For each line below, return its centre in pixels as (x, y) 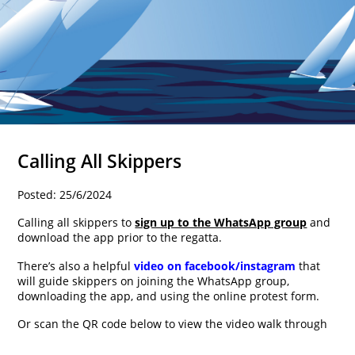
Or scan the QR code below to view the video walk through (173, 323)
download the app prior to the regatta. (120, 238)
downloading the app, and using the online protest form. (170, 296)
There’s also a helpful (76, 265)
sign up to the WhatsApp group (221, 223)
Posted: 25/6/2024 (65, 195)
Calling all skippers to (76, 223)
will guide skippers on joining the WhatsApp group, (154, 281)
